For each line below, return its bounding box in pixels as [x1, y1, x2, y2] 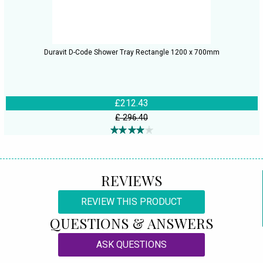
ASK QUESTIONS [96, 239, 167, 251]
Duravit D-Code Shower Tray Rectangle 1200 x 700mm [43, 48, 220, 57]
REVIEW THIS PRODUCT [81, 196, 182, 208]
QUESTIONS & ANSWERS [49, 214, 214, 233]
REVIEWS [100, 171, 163, 190]
